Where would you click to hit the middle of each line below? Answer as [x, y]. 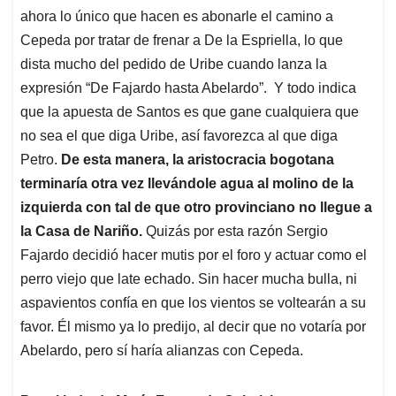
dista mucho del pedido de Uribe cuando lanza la [174, 65]
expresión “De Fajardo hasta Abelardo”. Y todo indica [188, 88]
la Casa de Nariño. [83, 232]
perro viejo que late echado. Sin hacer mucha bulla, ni [189, 279]
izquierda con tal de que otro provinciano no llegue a [196, 208]
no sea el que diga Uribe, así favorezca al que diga [179, 136]
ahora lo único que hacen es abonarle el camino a [177, 17]
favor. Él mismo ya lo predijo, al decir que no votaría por [193, 327]
